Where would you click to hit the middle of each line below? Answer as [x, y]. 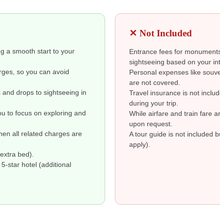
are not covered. [155, 83]
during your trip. [154, 104]
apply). [140, 145]
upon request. [151, 124]
